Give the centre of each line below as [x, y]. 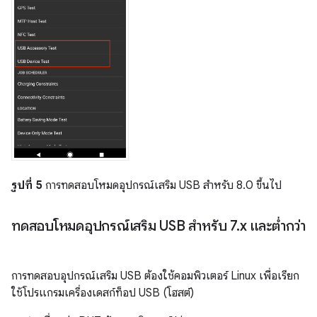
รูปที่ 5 [27, 185]
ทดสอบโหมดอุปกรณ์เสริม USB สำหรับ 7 [124, 226]
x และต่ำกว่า [272, 226]
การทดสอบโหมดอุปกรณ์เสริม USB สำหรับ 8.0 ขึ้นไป [162, 185]
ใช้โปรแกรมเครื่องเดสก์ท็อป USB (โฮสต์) [103, 293]
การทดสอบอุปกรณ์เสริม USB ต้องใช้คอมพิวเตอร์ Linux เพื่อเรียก [155, 276]
